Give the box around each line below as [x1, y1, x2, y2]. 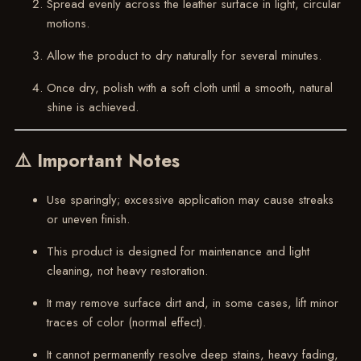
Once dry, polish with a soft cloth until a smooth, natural [46, 78, 333, 97]
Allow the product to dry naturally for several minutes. [46, 46, 322, 64]
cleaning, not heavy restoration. [46, 261, 208, 280]
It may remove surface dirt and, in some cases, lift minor [46, 293, 338, 312]
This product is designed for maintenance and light [46, 242, 309, 260]
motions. [46, 14, 89, 32]
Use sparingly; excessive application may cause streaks [46, 190, 334, 209]
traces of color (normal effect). [46, 313, 205, 331]
